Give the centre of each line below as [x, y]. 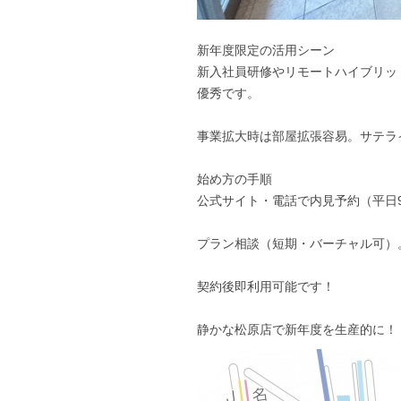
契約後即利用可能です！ [266, 286]
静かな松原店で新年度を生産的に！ [297, 329]
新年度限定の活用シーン [266, 50]
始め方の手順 [235, 179]
